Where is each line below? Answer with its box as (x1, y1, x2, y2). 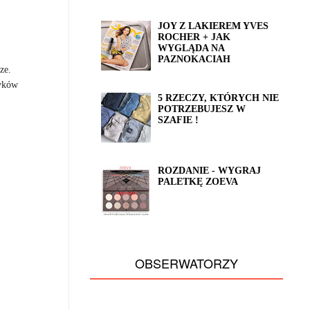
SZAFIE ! (158, 115, 199, 126)
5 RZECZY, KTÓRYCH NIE (158, 93, 280, 104)
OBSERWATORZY (135, 254, 238, 273)
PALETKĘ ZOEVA (158, 176, 239, 187)
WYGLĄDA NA (158, 42, 225, 53)
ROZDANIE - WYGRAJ (158, 165, 262, 176)
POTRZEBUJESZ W (158, 104, 246, 115)
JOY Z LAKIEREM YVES (158, 20, 269, 31)
